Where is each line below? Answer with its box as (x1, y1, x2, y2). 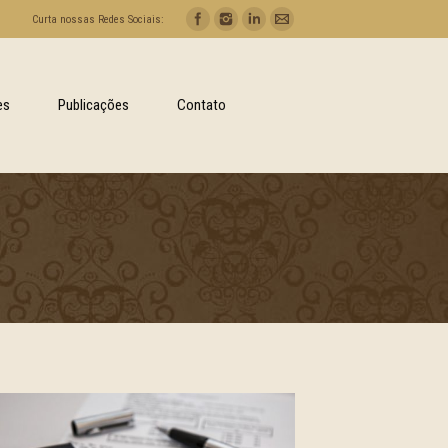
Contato (177, 96, 226, 114)
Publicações (58, 96, 129, 114)
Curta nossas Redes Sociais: (32, 12, 164, 26)
